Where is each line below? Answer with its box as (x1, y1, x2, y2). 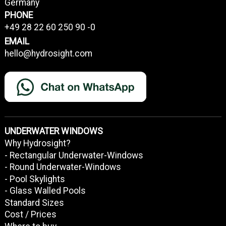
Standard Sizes (4, 197, 64, 208)
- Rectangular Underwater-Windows (4, 150, 143, 160)
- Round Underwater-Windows (4, 162, 121, 173)
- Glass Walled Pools (4, 186, 86, 196)
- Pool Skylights (4, 174, 65, 184)
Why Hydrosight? (4, 138, 71, 149)
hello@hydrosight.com (4, 48, 92, 59)
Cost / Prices (4, 209, 56, 220)
